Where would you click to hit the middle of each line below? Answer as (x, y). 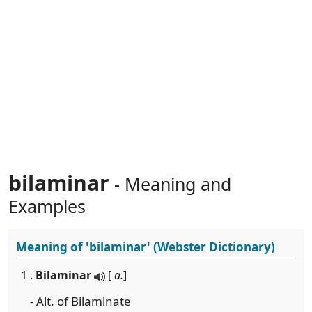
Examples (47, 206)
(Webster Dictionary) (213, 247)
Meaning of (51, 247)
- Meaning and (170, 184)
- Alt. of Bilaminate (80, 301)
